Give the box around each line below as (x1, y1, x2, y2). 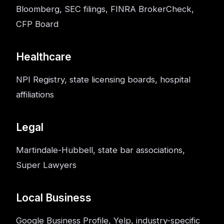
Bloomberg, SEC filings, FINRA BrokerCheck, (16, 4, 194, 14)
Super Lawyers (16, 160, 76, 170)
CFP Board (16, 19, 58, 29)
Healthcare (16, 50, 71, 63)
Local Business (16, 191, 91, 204)
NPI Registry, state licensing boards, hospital (16, 74, 190, 84)
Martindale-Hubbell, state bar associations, (16, 145, 185, 155)
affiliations (16, 89, 54, 99)
